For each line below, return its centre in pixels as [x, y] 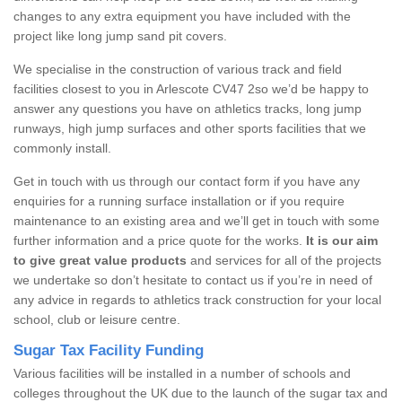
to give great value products [100, 260]
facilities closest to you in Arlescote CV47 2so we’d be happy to [191, 88]
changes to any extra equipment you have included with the [182, 16]
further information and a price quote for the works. [160, 240]
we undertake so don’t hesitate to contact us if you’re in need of [193, 280]
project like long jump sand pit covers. [120, 35]
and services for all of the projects [284, 260]
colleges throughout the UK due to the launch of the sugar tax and [201, 393]
